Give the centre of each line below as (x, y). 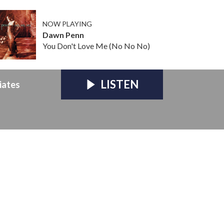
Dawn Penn (63, 34)
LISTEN (119, 84)
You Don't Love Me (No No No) (96, 45)
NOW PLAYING (67, 23)
